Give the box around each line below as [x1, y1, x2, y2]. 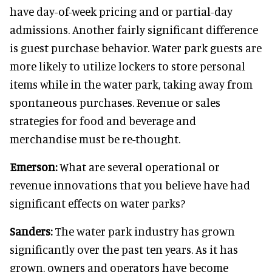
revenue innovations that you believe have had [10, 178, 250, 192]
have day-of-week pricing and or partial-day [10, 4, 233, 18]
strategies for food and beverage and [10, 114, 196, 127]
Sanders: [10, 224, 52, 238]
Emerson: [10, 160, 57, 174]
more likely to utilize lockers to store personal [10, 59, 245, 73]
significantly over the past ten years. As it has [10, 242, 238, 256]
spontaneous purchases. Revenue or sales [10, 95, 220, 109]
